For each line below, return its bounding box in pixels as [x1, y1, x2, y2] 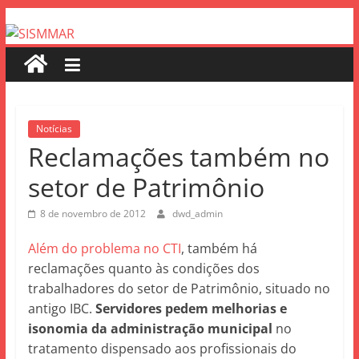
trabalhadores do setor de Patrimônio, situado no [27, 280, 330, 297]
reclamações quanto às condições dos [27, 260, 260, 277]
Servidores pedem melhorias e [95, 300, 287, 317]
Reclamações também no [27, 139, 329, 174]
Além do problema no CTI [27, 240, 181, 257]
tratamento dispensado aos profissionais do [27, 340, 296, 357]
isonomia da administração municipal [27, 320, 272, 337]
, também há [180, 240, 257, 257]
